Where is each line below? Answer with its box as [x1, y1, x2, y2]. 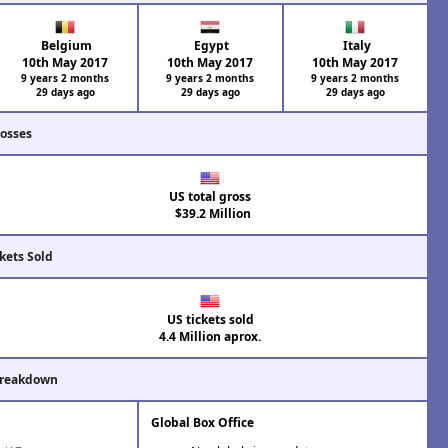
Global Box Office [150, 413, 254, 431]
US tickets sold [166, 310, 254, 328]
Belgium [38, 36, 93, 54]
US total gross [169, 187, 252, 205]
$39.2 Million [169, 204, 252, 222]
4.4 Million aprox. [159, 327, 262, 345]
